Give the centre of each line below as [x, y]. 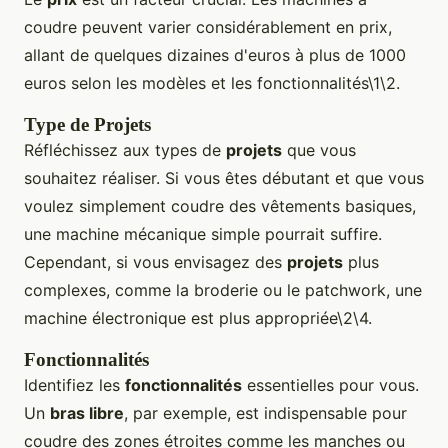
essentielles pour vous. [330, 385]
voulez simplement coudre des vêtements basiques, [220, 206]
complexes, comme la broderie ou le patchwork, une [223, 290]
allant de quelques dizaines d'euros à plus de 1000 [215, 55]
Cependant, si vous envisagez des [155, 262]
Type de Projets [87, 125]
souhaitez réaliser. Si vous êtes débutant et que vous [224, 178]
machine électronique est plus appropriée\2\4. [198, 318]
